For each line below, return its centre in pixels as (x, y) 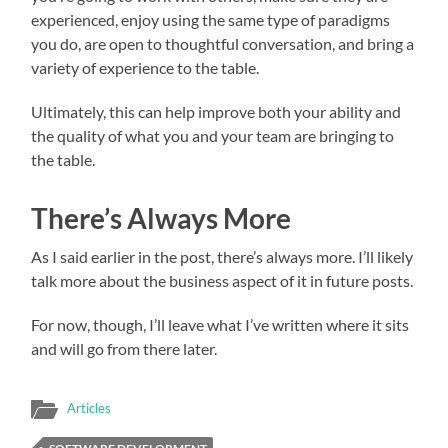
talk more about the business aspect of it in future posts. (222, 280)
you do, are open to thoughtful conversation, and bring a (223, 43)
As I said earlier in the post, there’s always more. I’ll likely (222, 256)
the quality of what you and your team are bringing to (213, 135)
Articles (89, 407)
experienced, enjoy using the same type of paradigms (211, 19)
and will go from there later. (124, 348)
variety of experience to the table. (145, 67)
